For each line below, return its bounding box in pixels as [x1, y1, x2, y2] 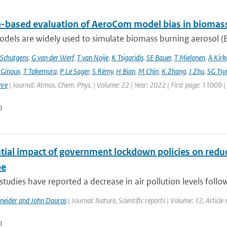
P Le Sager [59, 66, 89, 76]
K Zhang [161, 66, 186, 76]
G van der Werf [31, 53, 74, 62]
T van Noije [77, 53, 108, 62]
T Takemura [23, 66, 57, 76]
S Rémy [92, 66, 113, 76]
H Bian [116, 66, 135, 76]
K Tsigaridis [111, 53, 143, 62]
